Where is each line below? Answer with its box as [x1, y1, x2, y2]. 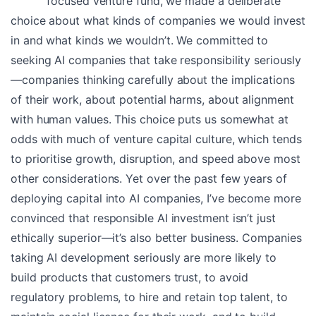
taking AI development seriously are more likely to [11, 250, 276, 265]
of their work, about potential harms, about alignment [11, 92, 294, 107]
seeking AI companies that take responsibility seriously [11, 52, 301, 67]
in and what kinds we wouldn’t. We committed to [11, 32, 269, 47]
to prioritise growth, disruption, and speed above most [11, 151, 300, 166]
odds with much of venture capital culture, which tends [11, 131, 302, 146]
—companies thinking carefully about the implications [11, 72, 295, 87]
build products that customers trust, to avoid [11, 269, 249, 284]
